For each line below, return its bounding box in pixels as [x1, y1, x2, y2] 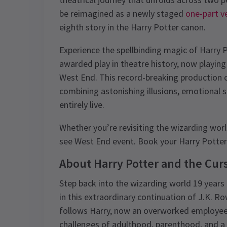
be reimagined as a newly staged [59, 8, 185, 19]
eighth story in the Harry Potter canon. [59, 21, 206, 33]
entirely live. [59, 99, 104, 110]
